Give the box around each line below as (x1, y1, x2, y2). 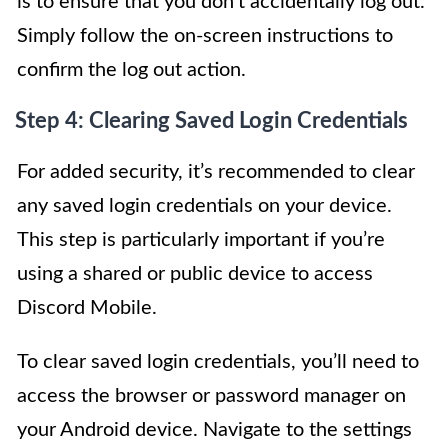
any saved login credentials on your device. (17, 195, 392, 216)
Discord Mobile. (17, 297, 157, 318)
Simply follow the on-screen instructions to (17, 25, 393, 46)
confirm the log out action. (17, 59, 246, 80)
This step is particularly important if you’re (17, 229, 385, 250)
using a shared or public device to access (17, 263, 373, 284)
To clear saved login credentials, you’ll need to (17, 351, 419, 372)
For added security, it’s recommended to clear (17, 161, 415, 182)
